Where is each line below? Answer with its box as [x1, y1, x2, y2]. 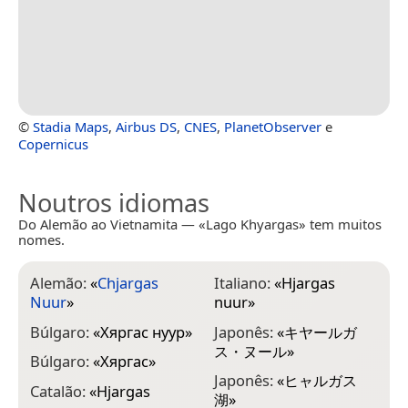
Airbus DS [116, 117, 177, 137]
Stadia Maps [33, 117, 108, 137]
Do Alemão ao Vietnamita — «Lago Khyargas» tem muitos [18, 215, 382, 234]
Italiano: [213, 272, 274, 294]
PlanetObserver [224, 117, 321, 137]
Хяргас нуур [100, 321, 185, 342]
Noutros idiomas [18, 186, 209, 220]
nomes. [18, 230, 65, 250]
